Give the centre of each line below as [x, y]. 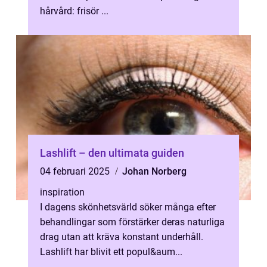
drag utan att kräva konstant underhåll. [122, 237]
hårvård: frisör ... [74, 11]
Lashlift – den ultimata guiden [112, 153]
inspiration [62, 192]
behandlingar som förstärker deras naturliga [132, 222]
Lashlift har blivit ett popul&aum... [111, 252]
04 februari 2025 [76, 171]
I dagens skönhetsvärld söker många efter [128, 207]
